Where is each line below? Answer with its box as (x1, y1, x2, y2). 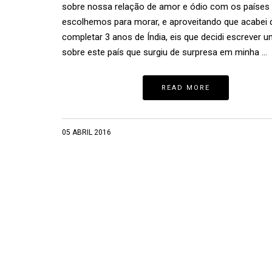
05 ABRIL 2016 (62, 127, 111, 137)
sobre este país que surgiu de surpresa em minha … (62, 46, 267, 58)
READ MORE (161, 83, 211, 92)
